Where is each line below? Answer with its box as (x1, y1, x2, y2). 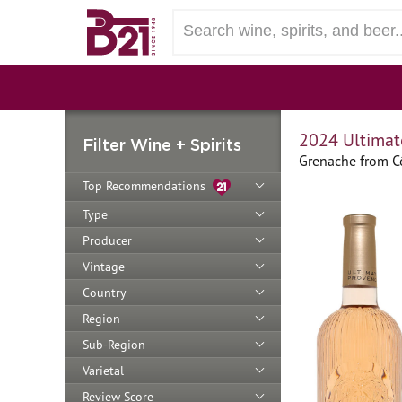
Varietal (83, 362, 124, 379)
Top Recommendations (83, 178, 213, 194)
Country (83, 284, 127, 301)
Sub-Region (83, 336, 145, 353)
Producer (83, 232, 132, 249)
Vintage (83, 258, 125, 275)
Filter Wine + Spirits (83, 135, 241, 153)
